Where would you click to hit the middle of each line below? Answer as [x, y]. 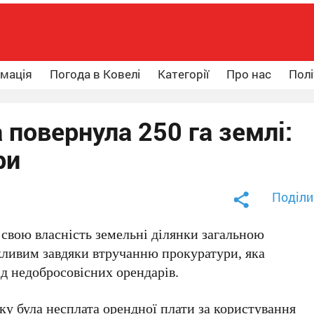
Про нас [249, 74]
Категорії [183, 74]
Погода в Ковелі [95, 74]
